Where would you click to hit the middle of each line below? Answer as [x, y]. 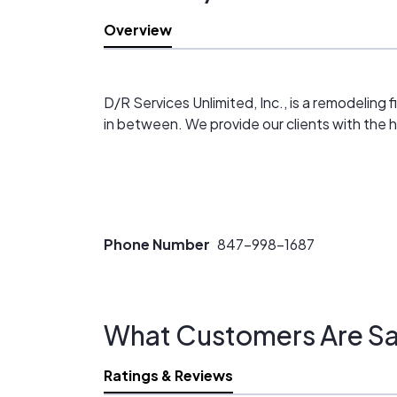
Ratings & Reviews [168, 375]
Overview [138, 30]
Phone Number [157, 244]
